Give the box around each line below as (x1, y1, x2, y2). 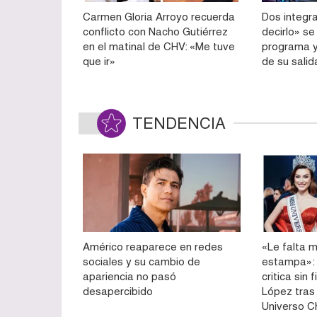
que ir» (83, 55, 115, 68)
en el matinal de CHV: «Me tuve (83, 40, 235, 53)
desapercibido (83, 284, 153, 297)
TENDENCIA (132, 115, 226, 133)
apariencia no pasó (83, 270, 176, 282)
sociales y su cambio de (83, 255, 200, 267)
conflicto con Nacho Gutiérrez (83, 25, 228, 38)
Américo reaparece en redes (83, 240, 223, 253)
